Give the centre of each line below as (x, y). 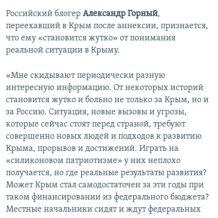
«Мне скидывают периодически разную (86, 76)
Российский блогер (44, 14)
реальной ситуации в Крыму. (63, 51)
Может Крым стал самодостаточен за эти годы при (105, 185)
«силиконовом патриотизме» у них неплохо (93, 161)
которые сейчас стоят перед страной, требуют (96, 125)
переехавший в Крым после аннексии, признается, (107, 26)
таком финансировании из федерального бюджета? (107, 198)
